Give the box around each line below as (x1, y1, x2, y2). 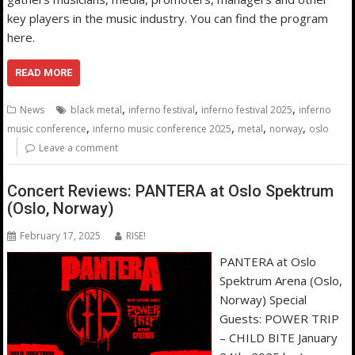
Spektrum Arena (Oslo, (219, 273, 342, 289)
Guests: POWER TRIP (219, 311, 339, 327)
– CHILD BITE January (219, 330, 338, 346)
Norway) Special (219, 292, 307, 308)
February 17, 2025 (20, 229, 101, 243)
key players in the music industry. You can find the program (7, 10, 329, 26)
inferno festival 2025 (201, 102, 293, 116)
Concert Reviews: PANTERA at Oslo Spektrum (7, 181, 334, 201)
